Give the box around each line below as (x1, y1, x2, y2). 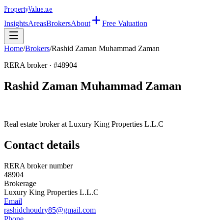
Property (4, 4, 28, 14)
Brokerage (4, 179, 36, 188)
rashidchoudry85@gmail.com (4, 205, 96, 214)
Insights (4, 19, 28, 27)
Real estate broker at (4, 119, 69, 128)
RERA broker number (4, 161, 73, 170)
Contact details (4, 138, 80, 151)
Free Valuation (102, 19, 147, 27)
